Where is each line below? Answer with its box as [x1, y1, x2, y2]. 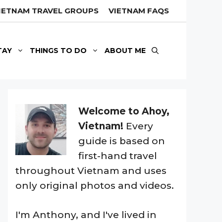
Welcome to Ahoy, [78, 106, 169, 117]
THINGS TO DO [30, 46, 87, 55]
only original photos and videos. [15, 180, 174, 191]
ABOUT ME [105, 46, 146, 55]
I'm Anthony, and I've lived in [15, 209, 157, 221]
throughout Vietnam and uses [15, 165, 166, 176]
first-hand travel [78, 150, 157, 162]
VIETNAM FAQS [109, 6, 169, 15]
